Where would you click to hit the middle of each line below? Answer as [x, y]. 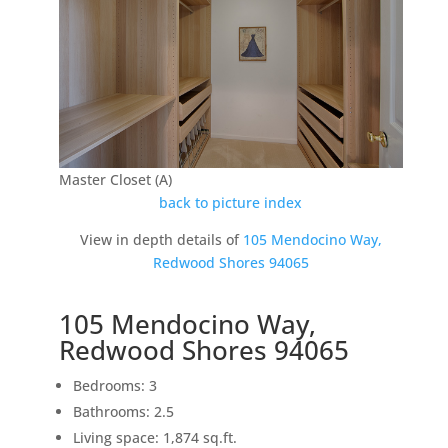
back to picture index [231, 203]
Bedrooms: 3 [114, 386]
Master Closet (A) [115, 180]
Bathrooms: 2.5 [123, 412]
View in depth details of [161, 240]
